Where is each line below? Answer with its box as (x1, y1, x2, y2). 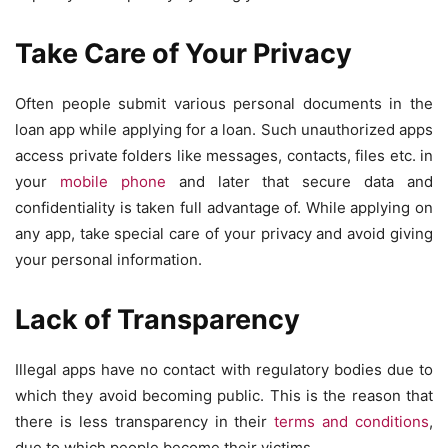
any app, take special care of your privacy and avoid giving (15, 224, 433, 244)
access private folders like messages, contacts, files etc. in (15, 146, 433, 166)
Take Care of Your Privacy (15, 37, 352, 71)
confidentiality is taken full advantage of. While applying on (15, 198, 433, 218)
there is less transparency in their (15, 412, 275, 432)
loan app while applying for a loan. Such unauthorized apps (15, 120, 433, 140)
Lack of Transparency (15, 303, 300, 337)
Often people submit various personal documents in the (15, 94, 433, 114)
